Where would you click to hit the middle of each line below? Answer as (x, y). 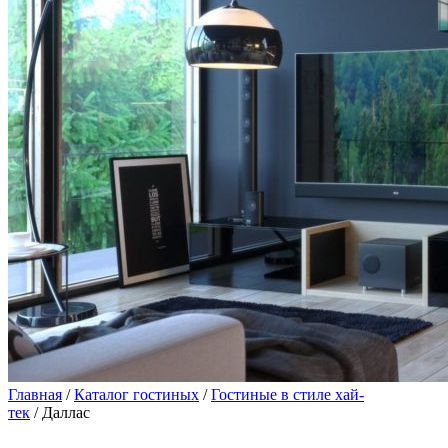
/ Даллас (60, 412)
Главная (35, 394)
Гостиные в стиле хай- (287, 394)
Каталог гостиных (136, 394)
